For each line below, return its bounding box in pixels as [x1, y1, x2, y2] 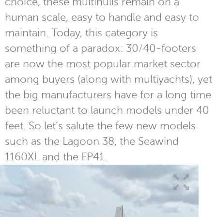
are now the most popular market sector [5, 58, 201, 70]
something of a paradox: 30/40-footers [5, 42, 196, 54]
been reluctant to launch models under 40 [5, 104, 209, 116]
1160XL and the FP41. [5, 151, 107, 163]
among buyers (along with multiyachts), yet [5, 73, 212, 85]
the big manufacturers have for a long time [5, 89, 211, 101]
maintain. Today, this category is [5, 27, 158, 39]
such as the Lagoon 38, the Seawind [5, 135, 179, 147]
